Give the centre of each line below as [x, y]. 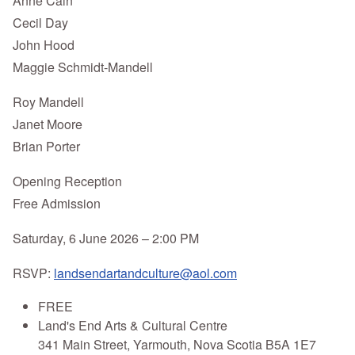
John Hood [44, 45]
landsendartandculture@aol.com [145, 273]
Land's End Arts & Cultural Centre [133, 326]
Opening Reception [67, 181]
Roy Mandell [48, 102]
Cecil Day [40, 23]
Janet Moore [48, 124]
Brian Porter [46, 147]
